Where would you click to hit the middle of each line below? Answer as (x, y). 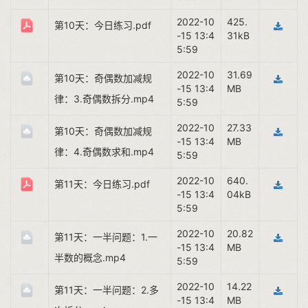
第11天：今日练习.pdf (102, 184)
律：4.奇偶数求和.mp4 (104, 152)
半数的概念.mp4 (90, 257)
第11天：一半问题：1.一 (106, 237)
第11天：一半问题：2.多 (107, 290)
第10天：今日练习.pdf (103, 25)
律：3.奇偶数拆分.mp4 (104, 99)
